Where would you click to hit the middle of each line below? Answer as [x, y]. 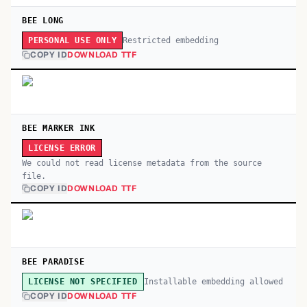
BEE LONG [43, 21]
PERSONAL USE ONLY [73, 40]
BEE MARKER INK [59, 128]
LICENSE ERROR [62, 148]
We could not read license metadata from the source [142, 163]
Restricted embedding [171, 40]
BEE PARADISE [53, 262]
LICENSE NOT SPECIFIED [83, 282]
